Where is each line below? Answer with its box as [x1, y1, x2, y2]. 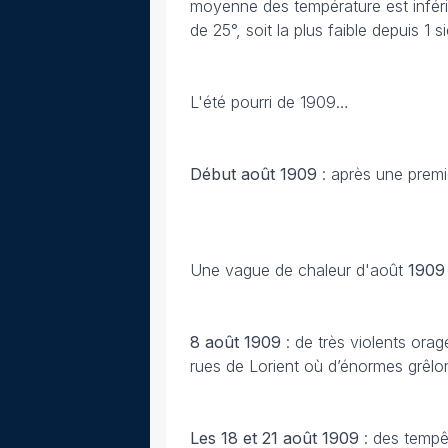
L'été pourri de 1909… [190, 92, 349, 112]
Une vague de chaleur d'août [190, 260, 408, 280]
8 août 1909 [190, 332, 286, 352]
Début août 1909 [190, 164, 317, 184]
